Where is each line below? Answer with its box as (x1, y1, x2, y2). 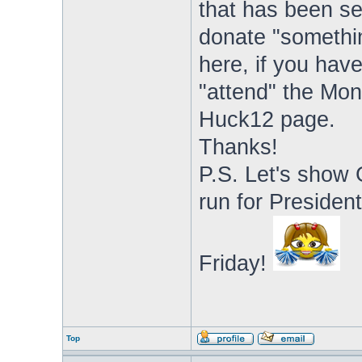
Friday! (198, 251, 273, 276)
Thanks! (198, 135, 278, 159)
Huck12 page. (198, 107, 335, 132)
